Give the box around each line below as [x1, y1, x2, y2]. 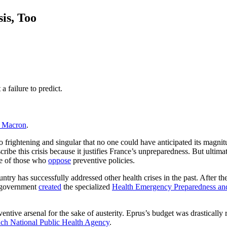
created [39, 182, 61, 191]
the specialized [61, 182, 112, 191]
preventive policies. [71, 156, 135, 165]
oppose [48, 156, 71, 165]
